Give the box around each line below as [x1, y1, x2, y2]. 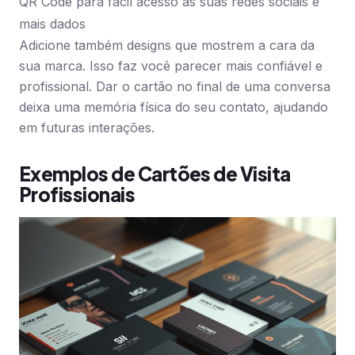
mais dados [19, 16, 86, 32]
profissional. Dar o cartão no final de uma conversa [19, 78, 330, 94]
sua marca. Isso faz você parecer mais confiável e [19, 58, 323, 74]
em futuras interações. [19, 120, 155, 136]
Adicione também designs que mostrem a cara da [19, 37, 315, 53]
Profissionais [19, 182, 136, 206]
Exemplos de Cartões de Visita [19, 162, 291, 185]
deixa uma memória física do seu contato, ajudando [19, 99, 328, 115]
